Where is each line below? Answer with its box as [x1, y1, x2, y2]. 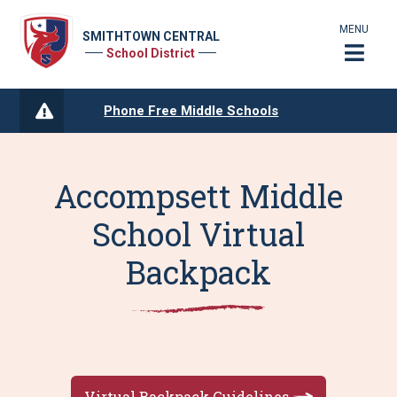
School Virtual [92, 213, 305, 255]
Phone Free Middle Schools [104, 102, 279, 119]
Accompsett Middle [54, 175, 343, 217]
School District [106, 45, 196, 60]
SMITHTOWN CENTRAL [82, 28, 220, 43]
